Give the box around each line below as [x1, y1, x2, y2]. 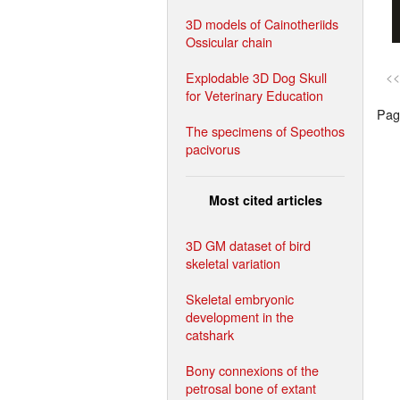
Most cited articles [208, 190, 322, 209]
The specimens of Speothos [186, 121, 345, 140]
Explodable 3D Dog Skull [186, 67, 327, 87]
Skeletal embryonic [186, 288, 294, 308]
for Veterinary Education [186, 85, 323, 104]
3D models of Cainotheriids [186, 13, 338, 33]
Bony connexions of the [186, 360, 319, 379]
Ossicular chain [186, 31, 272, 51]
